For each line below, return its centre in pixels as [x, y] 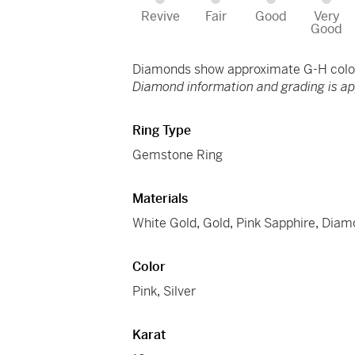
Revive [160, 17]
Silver [180, 292]
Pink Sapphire [276, 223]
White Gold [165, 223]
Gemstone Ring [178, 155]
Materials [160, 199]
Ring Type [162, 131]
